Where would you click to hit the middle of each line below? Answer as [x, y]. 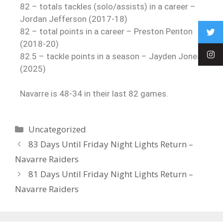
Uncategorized [57, 129]
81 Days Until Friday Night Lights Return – [111, 174]
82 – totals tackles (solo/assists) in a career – [108, 7]
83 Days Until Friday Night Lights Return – [111, 144]
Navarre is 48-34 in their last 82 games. [94, 94]
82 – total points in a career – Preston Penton [106, 32]
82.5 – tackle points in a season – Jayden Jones [111, 56]
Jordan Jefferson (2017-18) [74, 19]
